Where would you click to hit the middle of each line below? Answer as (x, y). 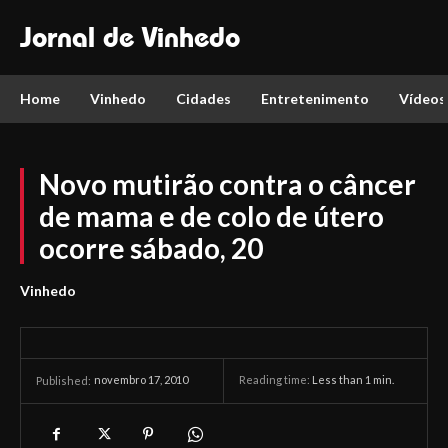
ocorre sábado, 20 (151, 248)
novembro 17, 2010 (141, 380)
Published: (63, 380)
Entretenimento (315, 98)
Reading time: (275, 380)
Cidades (203, 98)
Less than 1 (341, 380)
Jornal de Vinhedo (130, 37)
